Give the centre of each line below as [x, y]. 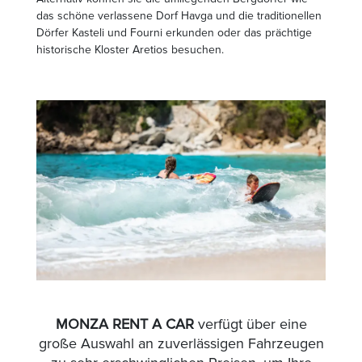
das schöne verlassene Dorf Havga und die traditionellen [179, 15]
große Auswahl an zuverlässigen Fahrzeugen [181, 344]
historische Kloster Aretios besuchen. [130, 49]
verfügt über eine [250, 324]
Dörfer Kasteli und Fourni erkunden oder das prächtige [174, 32]
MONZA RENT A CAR [124, 324]
